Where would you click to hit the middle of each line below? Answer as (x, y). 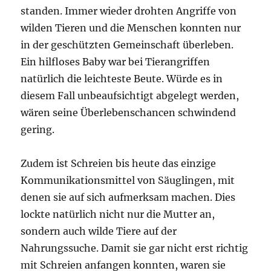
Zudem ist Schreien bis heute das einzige (119, 163)
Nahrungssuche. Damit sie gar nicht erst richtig (135, 248)
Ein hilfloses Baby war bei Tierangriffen (116, 62)
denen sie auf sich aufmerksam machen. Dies (128, 197)
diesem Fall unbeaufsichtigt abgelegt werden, (130, 96)
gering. (38, 129)
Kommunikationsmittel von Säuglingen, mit (128, 180)
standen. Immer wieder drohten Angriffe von (129, 11)
